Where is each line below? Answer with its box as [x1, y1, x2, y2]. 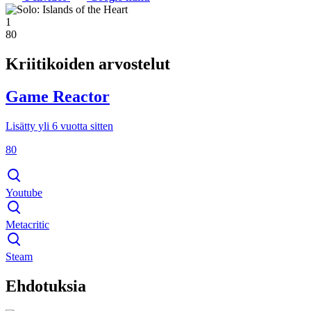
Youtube [6, 186, 42, 199]
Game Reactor [6, 87, 110, 106]
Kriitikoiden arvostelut [6, 55, 170, 74]
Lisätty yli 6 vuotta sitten [6, 119, 113, 132]
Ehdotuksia [6, 276, 86, 295]
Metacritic [6, 218, 49, 230]
